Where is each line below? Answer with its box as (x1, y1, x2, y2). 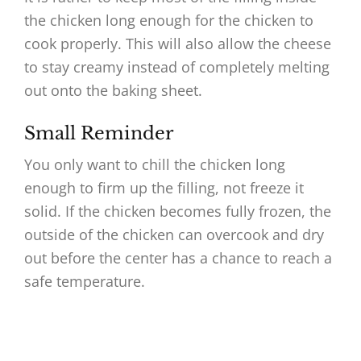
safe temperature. (24, 272, 145, 292)
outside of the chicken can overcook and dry (24, 225, 324, 245)
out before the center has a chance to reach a (24, 248, 332, 268)
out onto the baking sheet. (24, 81, 202, 101)
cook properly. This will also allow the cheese (24, 34, 331, 54)
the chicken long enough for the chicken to (24, 10, 313, 31)
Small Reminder (24, 122, 174, 145)
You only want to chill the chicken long (24, 155, 285, 175)
